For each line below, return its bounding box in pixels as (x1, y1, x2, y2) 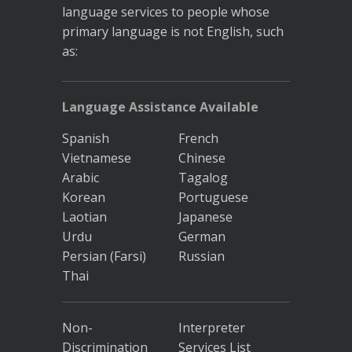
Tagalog (178, 169, 228, 187)
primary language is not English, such (62, 23, 284, 41)
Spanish (62, 130, 109, 148)
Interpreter (178, 319, 245, 337)
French (178, 130, 218, 148)
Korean (62, 189, 105, 207)
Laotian (62, 208, 107, 226)
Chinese (178, 149, 225, 167)
